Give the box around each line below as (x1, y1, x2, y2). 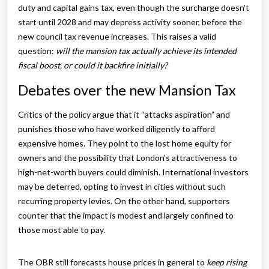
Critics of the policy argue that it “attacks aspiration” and (18, 109, 230, 120)
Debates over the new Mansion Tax (18, 82, 236, 99)
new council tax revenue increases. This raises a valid (18, 31, 216, 42)
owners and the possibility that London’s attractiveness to (18, 153, 237, 163)
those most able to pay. (18, 225, 107, 235)
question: (18, 46, 56, 56)
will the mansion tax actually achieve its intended (56, 46, 237, 56)
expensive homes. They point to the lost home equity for (18, 138, 231, 149)
